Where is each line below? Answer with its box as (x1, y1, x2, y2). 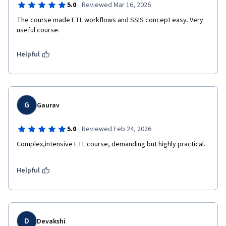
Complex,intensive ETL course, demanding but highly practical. (17, 139, 205, 149)
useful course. (17, 25, 60, 35)
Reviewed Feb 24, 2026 (81, 124, 151, 134)
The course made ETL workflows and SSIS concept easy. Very (17, 15, 203, 25)
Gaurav (37, 100, 60, 110)
